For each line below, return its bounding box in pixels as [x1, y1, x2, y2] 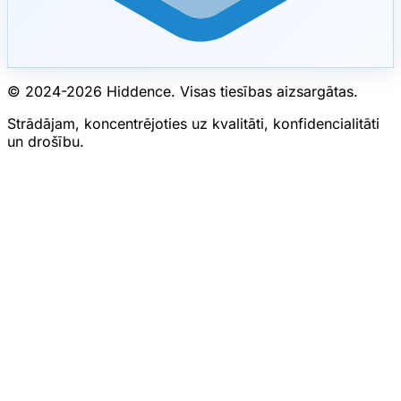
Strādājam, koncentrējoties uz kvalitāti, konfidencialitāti [7, 114, 380, 132]
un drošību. [7, 132, 84, 150]
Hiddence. [102, 81, 180, 100]
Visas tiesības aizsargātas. [180, 81, 358, 100]
